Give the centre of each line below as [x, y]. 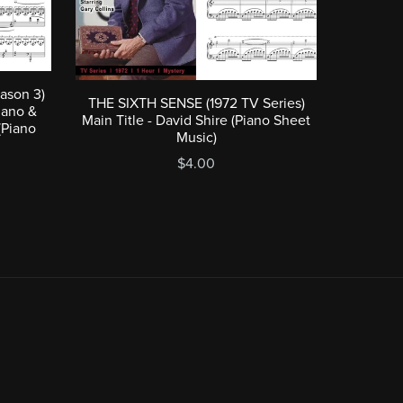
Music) [196, 137]
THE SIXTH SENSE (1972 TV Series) [196, 103]
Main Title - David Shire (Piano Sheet [197, 120]
